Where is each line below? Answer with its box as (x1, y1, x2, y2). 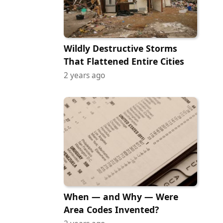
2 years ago (64, 70, 105, 81)
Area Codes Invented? (64, 204, 159, 216)
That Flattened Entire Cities (64, 55, 184, 68)
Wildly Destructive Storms (64, 42, 177, 55)
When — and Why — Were (64, 191, 178, 203)
